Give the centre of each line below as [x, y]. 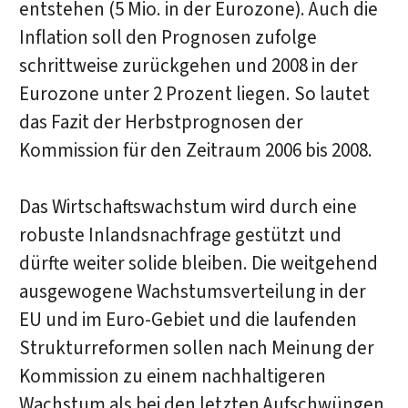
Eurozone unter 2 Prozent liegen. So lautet [194, 95]
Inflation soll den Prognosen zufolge [168, 38]
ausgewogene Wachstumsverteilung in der [192, 292]
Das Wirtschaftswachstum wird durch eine [188, 208]
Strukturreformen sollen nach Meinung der [196, 349]
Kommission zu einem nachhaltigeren [172, 377]
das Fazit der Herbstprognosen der [161, 123]
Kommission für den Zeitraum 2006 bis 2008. [195, 151]
